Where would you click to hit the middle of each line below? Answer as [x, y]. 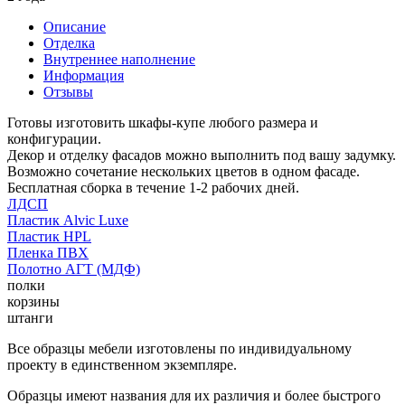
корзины [33, 301]
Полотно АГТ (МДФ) [74, 268]
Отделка [69, 42]
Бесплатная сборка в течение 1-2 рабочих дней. [153, 187]
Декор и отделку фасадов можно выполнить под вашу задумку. [202, 155]
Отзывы [68, 91]
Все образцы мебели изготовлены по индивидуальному [179, 348]
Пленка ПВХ [48, 252]
